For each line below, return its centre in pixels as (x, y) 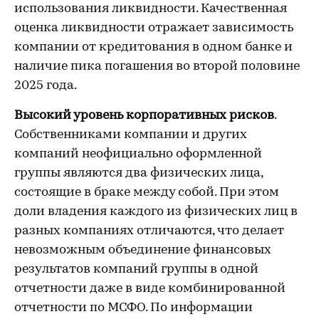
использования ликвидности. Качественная (151, 9)
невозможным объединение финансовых (143, 250)
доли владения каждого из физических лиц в (156, 212)
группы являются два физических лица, (138, 173)
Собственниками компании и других (131, 135)
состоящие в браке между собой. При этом (147, 193)
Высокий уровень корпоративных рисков (144, 116)
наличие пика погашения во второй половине (157, 67)
